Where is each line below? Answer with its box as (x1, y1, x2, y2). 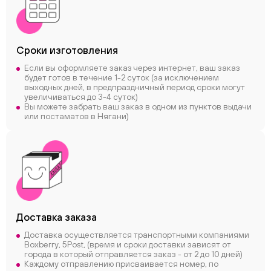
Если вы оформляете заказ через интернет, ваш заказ (24, 63, 240, 73)
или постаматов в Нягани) (24, 111, 129, 121)
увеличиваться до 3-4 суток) (24, 92, 138, 102)
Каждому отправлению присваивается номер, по (24, 259, 218, 269)
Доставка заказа (16, 211, 97, 223)
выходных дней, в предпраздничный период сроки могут (24, 82, 245, 92)
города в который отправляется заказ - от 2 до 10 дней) (24, 249, 243, 259)
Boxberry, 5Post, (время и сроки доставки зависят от (24, 240, 231, 249)
